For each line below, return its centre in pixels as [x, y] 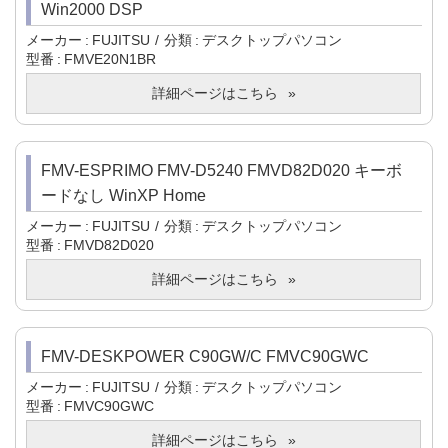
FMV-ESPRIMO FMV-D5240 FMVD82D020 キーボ [221, 171]
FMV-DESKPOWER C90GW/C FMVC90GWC [205, 357]
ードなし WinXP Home [123, 196]
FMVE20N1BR [110, 59]
